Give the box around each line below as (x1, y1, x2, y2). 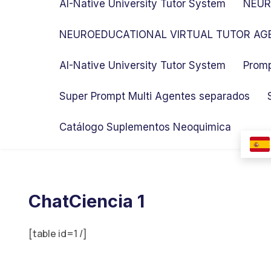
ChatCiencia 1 (28, 191, 145, 212)
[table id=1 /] (28, 227, 87, 240)
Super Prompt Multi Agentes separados (59, 90, 250, 102)
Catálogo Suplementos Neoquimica (59, 121, 231, 133)
